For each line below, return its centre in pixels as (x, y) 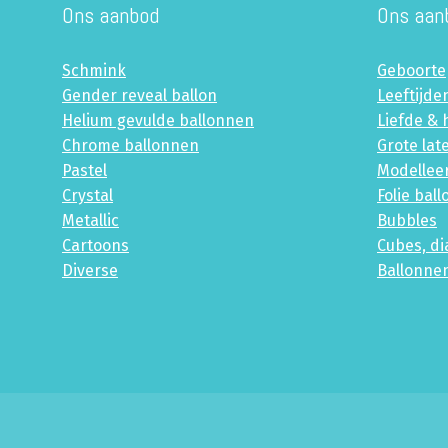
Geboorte (411, 71)
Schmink (94, 71)
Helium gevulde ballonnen (158, 121)
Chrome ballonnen (130, 146)
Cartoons (95, 246)
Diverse (90, 271)
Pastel (84, 171)
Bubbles (407, 221)
